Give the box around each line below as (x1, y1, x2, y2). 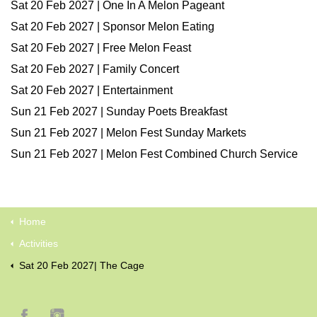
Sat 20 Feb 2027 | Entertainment (11, 84, 173, 96)
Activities (19, 238, 58, 249)
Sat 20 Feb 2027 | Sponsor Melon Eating (11, 21, 214, 33)
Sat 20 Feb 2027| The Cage (19, 260, 144, 271)
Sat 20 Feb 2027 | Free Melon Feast (11, 42, 191, 54)
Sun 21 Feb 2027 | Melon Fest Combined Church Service (11, 148, 298, 160)
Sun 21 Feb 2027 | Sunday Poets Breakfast (11, 105, 227, 117)
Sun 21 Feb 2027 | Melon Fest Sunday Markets (11, 127, 246, 139)
